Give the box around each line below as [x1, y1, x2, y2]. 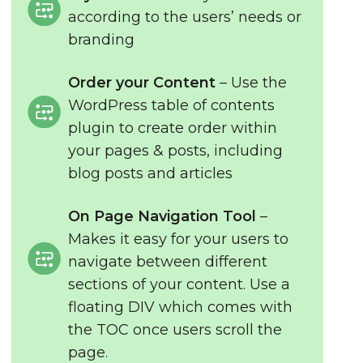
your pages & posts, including [68, 142, 284, 160]
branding [68, 31, 135, 49]
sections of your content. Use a [68, 275, 291, 293]
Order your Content [68, 74, 216, 92]
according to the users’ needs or [68, 8, 302, 26]
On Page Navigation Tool [68, 207, 257, 225]
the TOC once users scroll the [68, 321, 283, 339]
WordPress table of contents [68, 96, 275, 114]
